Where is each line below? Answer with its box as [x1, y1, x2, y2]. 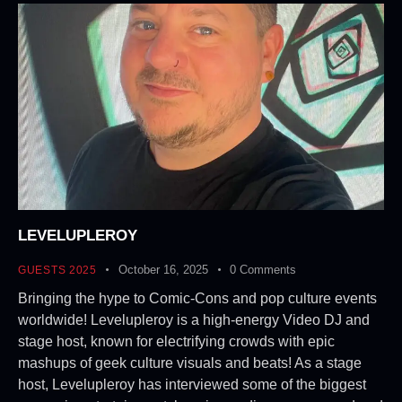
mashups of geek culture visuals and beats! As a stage [18, 355, 362, 371]
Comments [240, 263, 297, 277]
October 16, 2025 [118, 263, 209, 277]
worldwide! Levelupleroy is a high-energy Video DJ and [18, 312, 370, 328]
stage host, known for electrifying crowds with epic [18, 334, 335, 350]
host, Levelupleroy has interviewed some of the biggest [18, 377, 366, 393]
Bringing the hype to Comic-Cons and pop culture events [18, 291, 377, 307]
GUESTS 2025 [18, 264, 97, 277]
